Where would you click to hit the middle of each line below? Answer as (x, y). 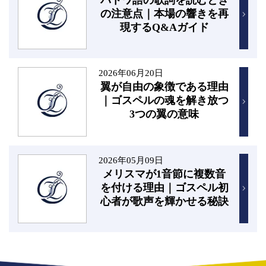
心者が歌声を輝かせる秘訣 (164, 201)
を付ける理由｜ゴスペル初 (164, 187)
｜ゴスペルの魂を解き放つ (164, 101)
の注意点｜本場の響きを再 (164, 13)
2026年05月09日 (131, 160)
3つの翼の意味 (164, 114)
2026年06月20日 (131, 73)
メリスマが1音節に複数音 (164, 174)
